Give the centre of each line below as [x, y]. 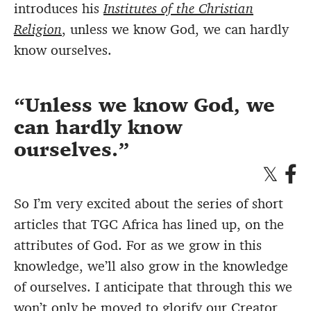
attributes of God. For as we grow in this [138, 245]
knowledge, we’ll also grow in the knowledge [151, 266]
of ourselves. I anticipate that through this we [153, 287]
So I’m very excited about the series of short [149, 204]
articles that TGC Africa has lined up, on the [149, 225]
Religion [38, 30]
